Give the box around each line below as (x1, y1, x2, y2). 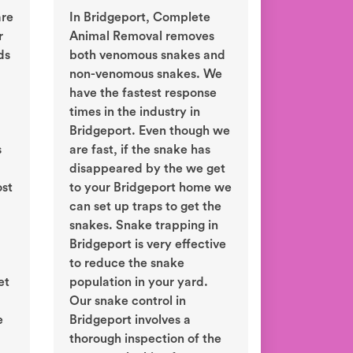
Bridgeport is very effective (69, 238, 226, 251)
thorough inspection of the (69, 333, 221, 346)
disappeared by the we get (69, 162, 225, 176)
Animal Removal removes (69, 30, 214, 43)
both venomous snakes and (69, 49, 225, 62)
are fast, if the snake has (69, 143, 210, 157)
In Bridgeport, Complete (69, 11, 210, 24)
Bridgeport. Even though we (69, 124, 230, 138)
